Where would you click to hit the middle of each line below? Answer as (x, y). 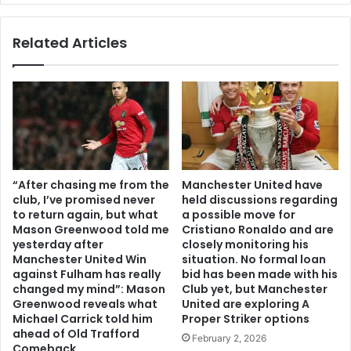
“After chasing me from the (91, 185)
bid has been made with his (260, 274)
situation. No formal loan (254, 259)
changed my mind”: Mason (89, 289)
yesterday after (58, 244)
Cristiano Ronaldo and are (258, 229)
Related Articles (70, 43)
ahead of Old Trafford (76, 333)
